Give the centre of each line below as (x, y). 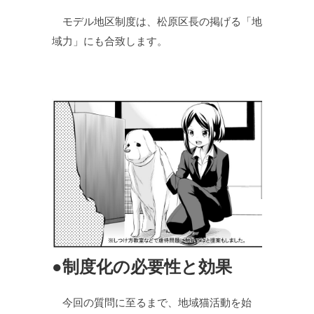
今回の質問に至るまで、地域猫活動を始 (152, 302)
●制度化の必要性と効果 (142, 266)
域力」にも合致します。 (110, 41)
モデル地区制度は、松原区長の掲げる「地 (157, 21)
